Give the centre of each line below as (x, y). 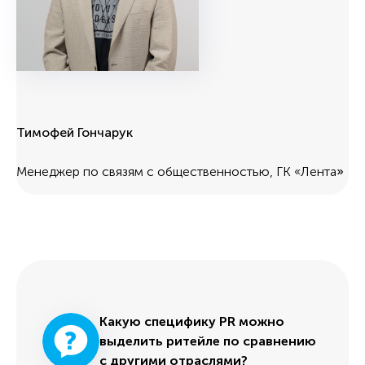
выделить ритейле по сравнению (208, 341)
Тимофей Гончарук (75, 132)
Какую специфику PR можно (192, 321)
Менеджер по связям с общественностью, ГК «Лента (176, 171)
